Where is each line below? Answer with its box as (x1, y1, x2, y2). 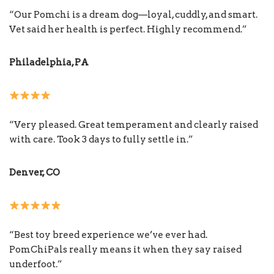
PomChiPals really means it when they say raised (9, 244, 242, 256)
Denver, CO (9, 167, 60, 179)
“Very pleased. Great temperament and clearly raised (9, 119, 258, 131)
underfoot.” (9, 259, 62, 270)
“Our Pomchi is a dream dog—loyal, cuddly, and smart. (9, 9, 257, 21)
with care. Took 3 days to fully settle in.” (9, 134, 193, 146)
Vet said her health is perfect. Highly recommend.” (9, 24, 247, 35)
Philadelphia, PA (9, 57, 89, 68)
